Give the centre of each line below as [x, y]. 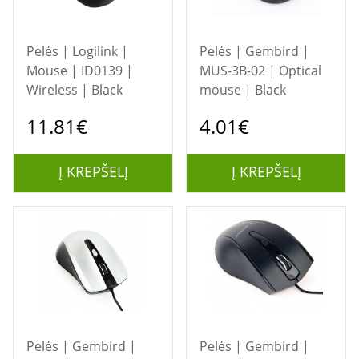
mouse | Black [243, 90]
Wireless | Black [75, 90]
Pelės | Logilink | [49, 51]
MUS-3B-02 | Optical [260, 71]
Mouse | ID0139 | [80, 71]
